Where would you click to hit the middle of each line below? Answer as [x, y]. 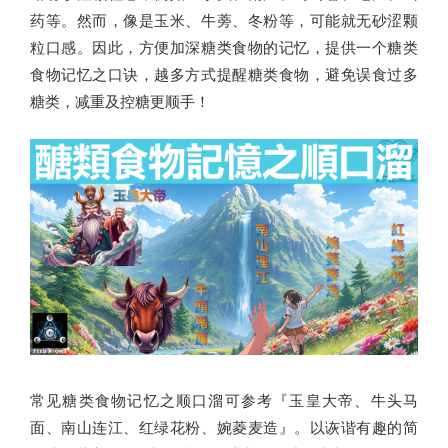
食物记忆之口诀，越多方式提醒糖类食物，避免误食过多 [224, 74]
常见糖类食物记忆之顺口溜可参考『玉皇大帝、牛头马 [224, 399]
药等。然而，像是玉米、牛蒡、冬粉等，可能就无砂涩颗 [224, 20]
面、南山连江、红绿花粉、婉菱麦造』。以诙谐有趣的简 [224, 426]
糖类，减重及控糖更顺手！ [120, 101]
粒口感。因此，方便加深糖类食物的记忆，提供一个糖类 [224, 47]
